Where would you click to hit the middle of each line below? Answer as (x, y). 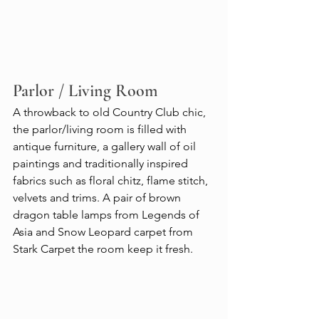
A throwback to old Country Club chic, (111, 112)
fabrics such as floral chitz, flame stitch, (112, 180)
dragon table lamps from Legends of (108, 214)
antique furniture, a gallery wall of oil (106, 146)
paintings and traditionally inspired (102, 163)
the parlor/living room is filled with (101, 129)
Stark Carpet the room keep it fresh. (103, 249)
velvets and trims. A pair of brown (98, 197)
